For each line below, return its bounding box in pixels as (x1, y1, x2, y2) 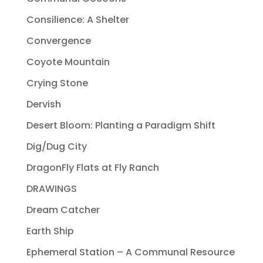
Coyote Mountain (26, 55, 110, 69)
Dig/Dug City (26, 140, 87, 154)
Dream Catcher (26, 203, 100, 217)
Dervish (26, 97, 61, 112)
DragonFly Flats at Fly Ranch (26, 161, 159, 175)
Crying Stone (26, 76, 88, 90)
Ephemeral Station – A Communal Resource (26, 245, 235, 259)
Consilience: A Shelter (26, 13, 129, 27)
